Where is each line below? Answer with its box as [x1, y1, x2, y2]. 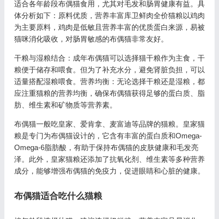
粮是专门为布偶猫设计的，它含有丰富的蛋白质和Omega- [14, 131, 202, 140]
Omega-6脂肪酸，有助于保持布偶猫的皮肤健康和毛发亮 [14, 143, 198, 152]
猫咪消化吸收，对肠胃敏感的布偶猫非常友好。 [14, 35, 168, 43]
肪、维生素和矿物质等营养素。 [14, 101, 117, 109]
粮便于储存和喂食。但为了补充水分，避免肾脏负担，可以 [14, 66, 205, 74]
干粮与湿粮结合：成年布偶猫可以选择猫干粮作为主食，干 [14, 54, 205, 62]
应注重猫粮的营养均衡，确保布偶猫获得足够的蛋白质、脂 [14, 89, 205, 97]
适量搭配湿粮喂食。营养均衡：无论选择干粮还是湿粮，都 [14, 77, 205, 86]
